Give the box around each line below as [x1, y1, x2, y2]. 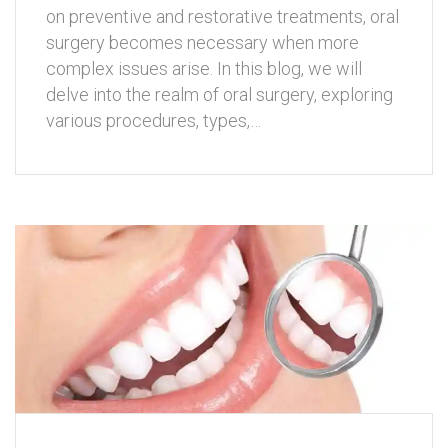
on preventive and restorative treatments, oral [46, 6, 399, 28]
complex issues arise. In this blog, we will [46, 58, 362, 80]
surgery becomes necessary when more [46, 32, 359, 54]
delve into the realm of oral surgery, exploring [46, 84, 393, 106]
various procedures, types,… [46, 110, 261, 132]
